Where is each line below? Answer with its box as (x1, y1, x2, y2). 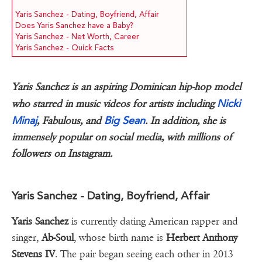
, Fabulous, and (37, 115, 104, 127)
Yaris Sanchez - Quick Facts (15, 43, 113, 53)
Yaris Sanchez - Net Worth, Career (15, 32, 139, 42)
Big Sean (104, 114, 145, 127)
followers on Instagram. (12, 147, 112, 160)
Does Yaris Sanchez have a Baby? (15, 21, 133, 30)
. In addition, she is (145, 115, 226, 127)
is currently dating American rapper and (68, 215, 238, 228)
